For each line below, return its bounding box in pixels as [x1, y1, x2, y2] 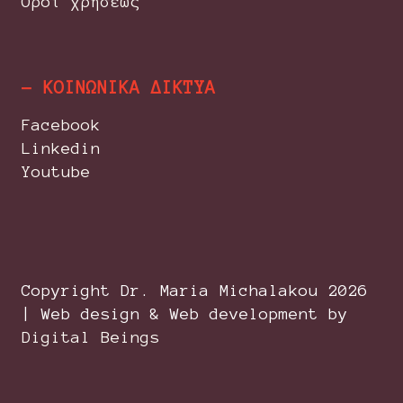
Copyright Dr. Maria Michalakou [22, 281, 329, 300]
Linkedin [22, 139, 102, 158]
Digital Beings [22, 327, 161, 346]
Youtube [22, 163, 92, 182]
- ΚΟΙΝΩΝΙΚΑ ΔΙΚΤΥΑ [22, 77, 217, 97]
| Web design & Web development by [22, 304, 349, 323]
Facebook [22, 116, 102, 135]
